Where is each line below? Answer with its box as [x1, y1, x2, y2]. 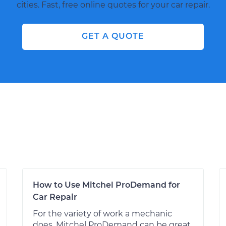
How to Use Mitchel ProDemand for [33, 180, 180, 190]
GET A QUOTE [82, 31, 144, 41]
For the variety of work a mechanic [33, 209, 172, 218]
